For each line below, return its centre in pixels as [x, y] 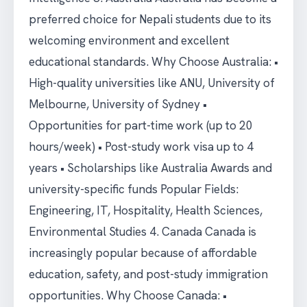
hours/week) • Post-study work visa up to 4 [141, 147]
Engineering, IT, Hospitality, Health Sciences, [146, 210]
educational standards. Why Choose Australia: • [153, 62]
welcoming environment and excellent [129, 40]
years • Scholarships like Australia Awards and [150, 168]
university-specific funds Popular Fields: [134, 189]
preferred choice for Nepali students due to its [150, 19]
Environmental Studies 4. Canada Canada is [143, 232]
